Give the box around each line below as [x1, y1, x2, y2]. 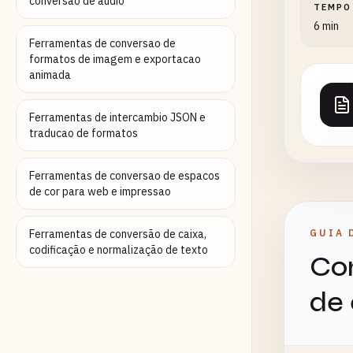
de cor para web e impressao [29, 184, 171, 199]
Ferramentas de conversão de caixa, [29, 227, 206, 241]
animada [29, 68, 71, 82]
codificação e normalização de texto [29, 243, 208, 257]
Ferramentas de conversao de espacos [29, 169, 220, 183]
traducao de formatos [29, 126, 138, 140]
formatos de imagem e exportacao [29, 52, 201, 66]
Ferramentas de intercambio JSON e [29, 110, 206, 124]
